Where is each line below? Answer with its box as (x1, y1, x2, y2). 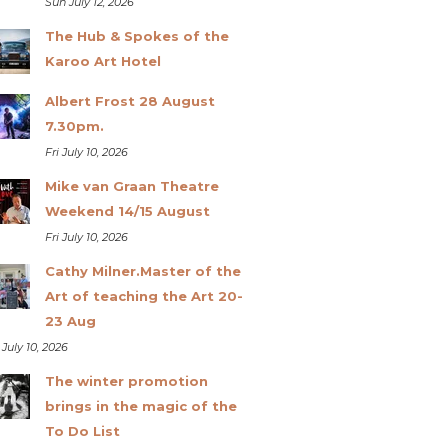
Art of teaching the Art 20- (44, 287, 243, 304)
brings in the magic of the (44, 397, 237, 414)
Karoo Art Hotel (44, 52, 161, 69)
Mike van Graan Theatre (44, 177, 219, 194)
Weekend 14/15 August (44, 202, 210, 219)
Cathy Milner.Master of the (44, 262, 241, 279)
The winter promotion (44, 372, 208, 389)
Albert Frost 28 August (44, 92, 215, 109)
